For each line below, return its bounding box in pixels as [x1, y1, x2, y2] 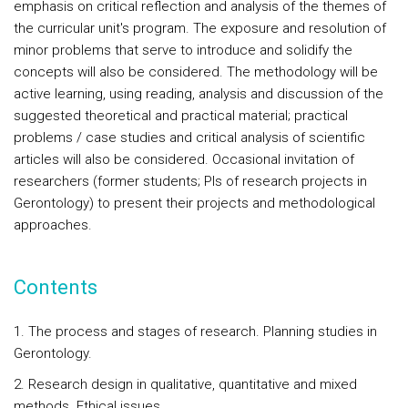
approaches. [14, 217, 92, 233]
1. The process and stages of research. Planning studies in [14, 323, 377, 340]
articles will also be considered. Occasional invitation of [14, 151, 354, 168]
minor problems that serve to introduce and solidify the [14, 42, 352, 58]
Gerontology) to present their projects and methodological [14, 195, 375, 211]
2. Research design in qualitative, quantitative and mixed [14, 376, 357, 393]
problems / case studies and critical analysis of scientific [14, 129, 365, 146]
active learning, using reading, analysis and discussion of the [14, 86, 383, 102]
